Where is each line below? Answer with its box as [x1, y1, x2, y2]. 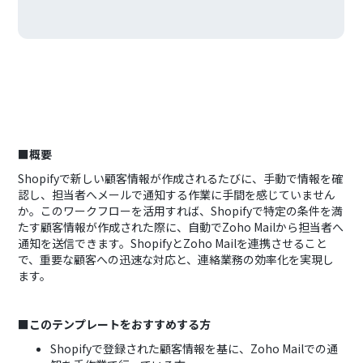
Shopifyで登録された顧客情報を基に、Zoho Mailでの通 [50, 340, 339, 357]
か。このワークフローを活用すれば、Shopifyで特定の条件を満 [18, 203, 344, 219]
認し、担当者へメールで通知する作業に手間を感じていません [18, 186, 336, 203]
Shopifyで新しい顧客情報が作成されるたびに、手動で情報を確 [18, 170, 344, 186]
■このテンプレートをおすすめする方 [18, 316, 211, 332]
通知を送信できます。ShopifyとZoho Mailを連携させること [18, 235, 328, 251]
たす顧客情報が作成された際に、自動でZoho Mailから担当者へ [18, 219, 344, 235]
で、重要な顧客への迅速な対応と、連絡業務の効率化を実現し [18, 251, 335, 267]
